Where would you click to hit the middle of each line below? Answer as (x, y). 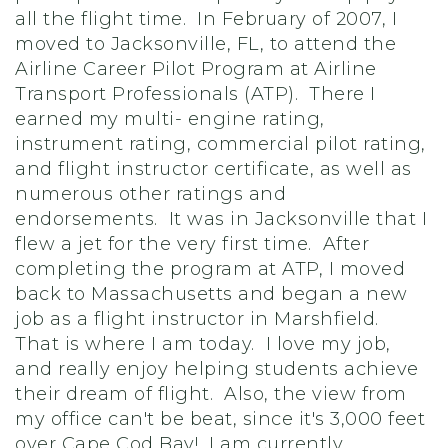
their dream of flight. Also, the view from (211, 394)
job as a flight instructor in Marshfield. (199, 319)
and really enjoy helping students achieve (217, 369)
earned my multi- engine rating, (170, 119)
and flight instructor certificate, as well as (213, 169)
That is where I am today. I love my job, (203, 344)
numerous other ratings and (150, 194)
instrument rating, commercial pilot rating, (220, 144)
